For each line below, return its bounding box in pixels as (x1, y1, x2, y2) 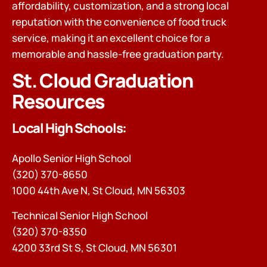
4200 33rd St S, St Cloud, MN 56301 (12, 240, 177, 254)
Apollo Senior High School (12, 151, 131, 166)
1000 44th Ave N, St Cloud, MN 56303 (12, 184, 185, 198)
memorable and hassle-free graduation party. (12, 47, 224, 61)
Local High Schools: (12, 119, 127, 138)
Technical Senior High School (12, 208, 148, 222)
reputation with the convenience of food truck (12, 15, 226, 29)
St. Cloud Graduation (12, 67, 193, 94)
